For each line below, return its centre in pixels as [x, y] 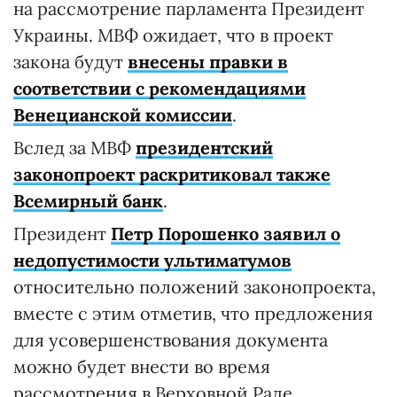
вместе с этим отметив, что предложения [193, 313]
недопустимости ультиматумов [152, 260]
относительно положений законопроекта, [195, 287]
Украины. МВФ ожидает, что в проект [173, 35]
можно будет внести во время [142, 366]
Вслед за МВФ [74, 148]
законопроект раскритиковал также [172, 174]
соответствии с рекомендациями [160, 88]
